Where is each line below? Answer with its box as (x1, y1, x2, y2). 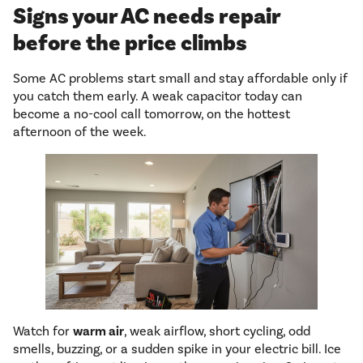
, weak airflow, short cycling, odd (124, 323, 310, 340)
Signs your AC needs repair (13, 2, 280, 32)
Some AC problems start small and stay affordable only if (13, 70, 348, 87)
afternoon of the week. (13, 124, 147, 140)
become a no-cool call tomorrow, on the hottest (13, 106, 290, 122)
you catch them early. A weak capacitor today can (13, 88, 302, 105)
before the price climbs (13, 29, 247, 58)
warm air (73, 323, 124, 340)
